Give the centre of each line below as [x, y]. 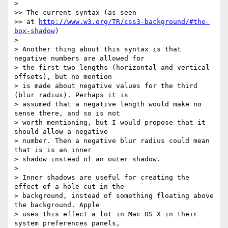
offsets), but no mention [65, 77]
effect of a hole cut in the [71, 187]
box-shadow [35, 31]
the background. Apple [59, 205]
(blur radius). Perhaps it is [73, 95]
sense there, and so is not [69, 113]
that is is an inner [55, 150]
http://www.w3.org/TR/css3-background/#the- [124, 22]
